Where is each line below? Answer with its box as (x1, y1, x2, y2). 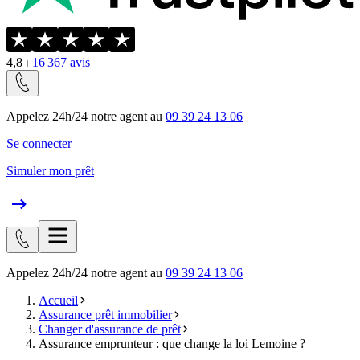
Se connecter (6, 136, 72, 150)
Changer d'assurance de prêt (39, 321, 181, 336)
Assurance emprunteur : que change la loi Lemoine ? (39, 336, 305, 350)
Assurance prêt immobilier (39, 307, 172, 321)
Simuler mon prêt (6, 163, 94, 178)
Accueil (39, 292, 78, 307)
